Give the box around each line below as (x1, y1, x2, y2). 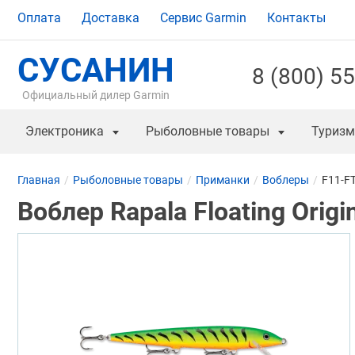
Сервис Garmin (160, 10, 246, 26)
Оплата (17, 10, 61, 26)
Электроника (25, 124, 104, 139)
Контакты (267, 10, 326, 26)
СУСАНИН (17, 51, 174, 90)
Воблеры (262, 174, 309, 187)
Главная (17, 174, 60, 187)
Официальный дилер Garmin (22, 89, 170, 102)
